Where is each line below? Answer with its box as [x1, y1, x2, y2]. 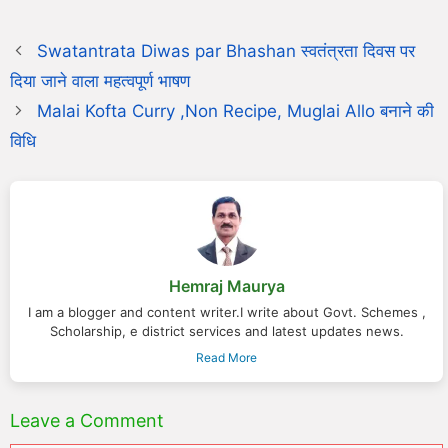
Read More [196, 349, 257, 365]
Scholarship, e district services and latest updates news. [49, 322, 404, 339]
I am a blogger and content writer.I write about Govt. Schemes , [27, 303, 426, 320]
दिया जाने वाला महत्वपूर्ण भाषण [10, 70, 190, 91]
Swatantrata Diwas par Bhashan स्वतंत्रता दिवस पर [37, 40, 416, 61]
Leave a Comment [10, 410, 164, 431]
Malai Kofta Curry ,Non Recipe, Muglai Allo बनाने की [37, 100, 435, 121]
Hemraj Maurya [168, 275, 285, 296]
